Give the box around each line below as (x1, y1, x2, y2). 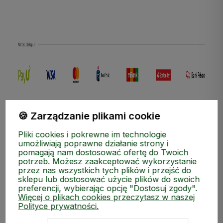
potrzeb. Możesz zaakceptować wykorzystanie (18, 156, 197, 166)
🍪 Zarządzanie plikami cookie (18, 110, 161, 122)
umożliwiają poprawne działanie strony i (18, 138, 169, 148)
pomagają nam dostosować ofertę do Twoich (18, 147, 189, 157)
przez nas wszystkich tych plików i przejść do (18, 165, 192, 175)
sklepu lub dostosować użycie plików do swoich (18, 174, 200, 184)
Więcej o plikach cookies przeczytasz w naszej (18, 192, 195, 202)
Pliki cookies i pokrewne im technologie (18, 129, 167, 139)
